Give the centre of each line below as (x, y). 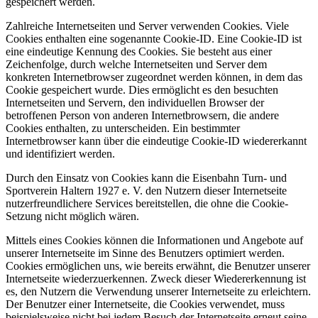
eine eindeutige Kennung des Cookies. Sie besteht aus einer (139, 51)
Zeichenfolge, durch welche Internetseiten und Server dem (136, 64)
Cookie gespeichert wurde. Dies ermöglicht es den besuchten (142, 89)
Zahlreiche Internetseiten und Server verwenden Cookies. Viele (147, 26)
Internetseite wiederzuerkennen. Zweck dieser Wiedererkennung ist (156, 278)
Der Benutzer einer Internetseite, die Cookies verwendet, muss (145, 304)
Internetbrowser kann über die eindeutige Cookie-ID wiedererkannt (156, 141)
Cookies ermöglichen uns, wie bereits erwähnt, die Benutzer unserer (158, 265)
